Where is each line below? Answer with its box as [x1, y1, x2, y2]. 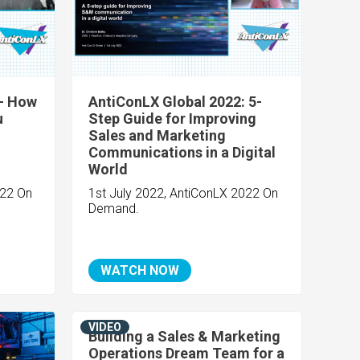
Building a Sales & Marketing [88, 328, 281, 346]
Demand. [88, 201, 140, 217]
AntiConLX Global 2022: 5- [88, 93, 263, 111]
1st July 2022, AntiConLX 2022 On [88, 186, 279, 202]
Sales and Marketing [88, 127, 227, 145]
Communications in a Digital [88, 144, 276, 162]
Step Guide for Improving [88, 110, 257, 128]
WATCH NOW [100, 263, 180, 279]
